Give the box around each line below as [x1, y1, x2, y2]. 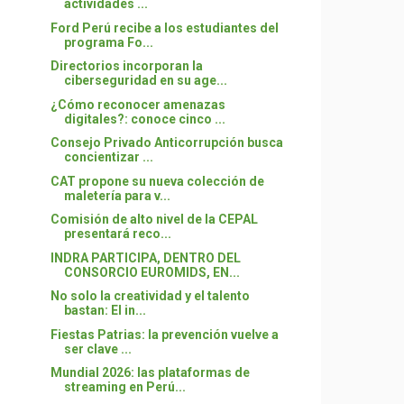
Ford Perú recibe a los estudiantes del [50, 20, 279, 35]
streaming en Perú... [63, 380, 186, 394]
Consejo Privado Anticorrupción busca [50, 135, 283, 150]
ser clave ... [63, 341, 132, 356]
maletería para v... [63, 188, 170, 203]
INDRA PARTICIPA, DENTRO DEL [50, 250, 241, 265]
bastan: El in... [63, 303, 146, 317]
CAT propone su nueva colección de [50, 173, 264, 188]
